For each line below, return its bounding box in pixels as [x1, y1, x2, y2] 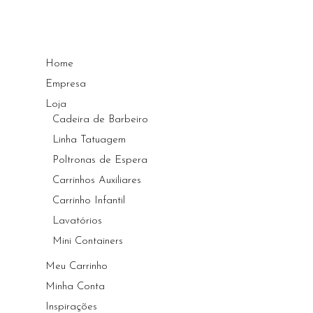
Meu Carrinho [45, 261, 108, 272]
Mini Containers [52, 236, 124, 247]
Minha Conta [45, 282, 105, 293]
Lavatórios [52, 216, 103, 227]
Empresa [45, 79, 87, 90]
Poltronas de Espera [52, 155, 148, 166]
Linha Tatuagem [52, 135, 126, 146]
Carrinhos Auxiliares [52, 175, 142, 187]
